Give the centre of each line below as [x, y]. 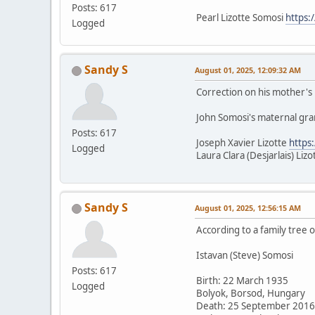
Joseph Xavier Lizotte [243, 143]
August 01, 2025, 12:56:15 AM [248, 208]
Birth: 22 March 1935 [242, 281]
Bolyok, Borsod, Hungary [251, 294]
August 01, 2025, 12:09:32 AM [248, 70]
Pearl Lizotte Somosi [241, 18]
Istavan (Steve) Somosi [245, 256]
